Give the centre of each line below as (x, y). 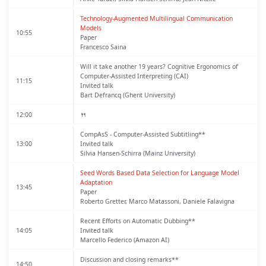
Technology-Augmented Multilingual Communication (156, 18)
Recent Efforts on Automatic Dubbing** (137, 221)
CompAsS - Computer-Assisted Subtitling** (142, 134)
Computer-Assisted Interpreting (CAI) (134, 76)
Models (91, 28)
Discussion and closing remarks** (129, 259)
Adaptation (96, 182)
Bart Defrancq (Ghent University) (127, 95)
